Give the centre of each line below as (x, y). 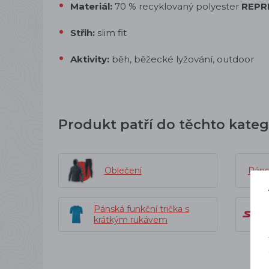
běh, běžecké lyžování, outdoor (182, 59)
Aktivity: (90, 59)
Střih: (83, 33)
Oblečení (123, 171)
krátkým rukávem (130, 220)
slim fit (111, 33)
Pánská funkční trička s (141, 209)
